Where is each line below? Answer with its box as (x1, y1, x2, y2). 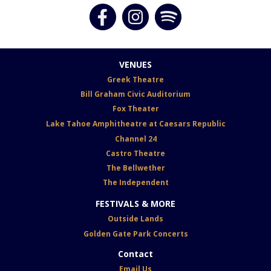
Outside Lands (108, 214, 163, 224)
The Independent (102, 177, 169, 188)
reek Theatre (113, 74, 164, 85)
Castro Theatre (106, 148, 165, 158)
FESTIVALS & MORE (96, 198, 175, 209)
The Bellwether (106, 163, 165, 173)
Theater (127, 103, 159, 114)
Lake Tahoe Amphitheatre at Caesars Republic (45, 119, 226, 129)
